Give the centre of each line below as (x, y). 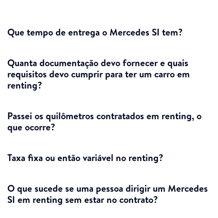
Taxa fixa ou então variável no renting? (85, 158)
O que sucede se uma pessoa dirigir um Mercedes (108, 189)
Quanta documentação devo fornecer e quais (98, 63)
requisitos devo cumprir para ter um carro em (99, 74)
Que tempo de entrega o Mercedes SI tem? (95, 32)
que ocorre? (31, 127)
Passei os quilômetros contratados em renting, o (104, 116)
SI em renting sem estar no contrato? (83, 200)
